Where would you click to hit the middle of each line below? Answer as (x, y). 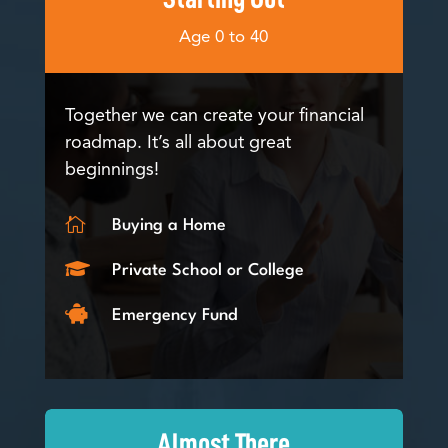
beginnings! (111, 169)
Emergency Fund (174, 315)
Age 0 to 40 (224, 37)
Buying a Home (168, 225)
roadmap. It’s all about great (177, 142)
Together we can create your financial (214, 115)
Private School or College (207, 270)
